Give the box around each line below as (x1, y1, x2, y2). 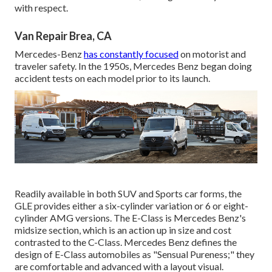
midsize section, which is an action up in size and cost (15, 224, 231, 236)
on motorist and (178, 48, 246, 60)
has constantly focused (84, 48, 178, 60)
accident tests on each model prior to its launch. (15, 72, 210, 84)
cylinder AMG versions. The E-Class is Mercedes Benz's (15, 212, 246, 224)
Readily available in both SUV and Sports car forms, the (15, 188, 242, 200)
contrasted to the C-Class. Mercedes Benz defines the (15, 236, 237, 248)
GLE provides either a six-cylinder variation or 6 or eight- (15, 200, 248, 212)
